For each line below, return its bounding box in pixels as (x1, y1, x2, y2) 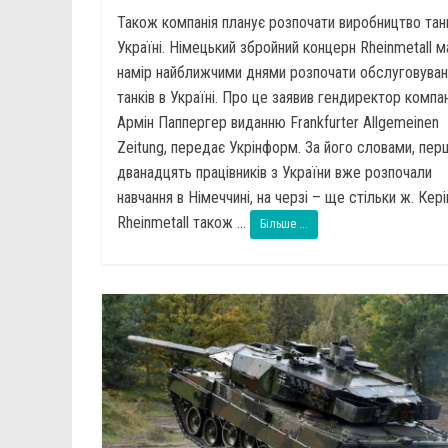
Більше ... (260, 216, 308, 231)
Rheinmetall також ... (117, 212, 250, 232)
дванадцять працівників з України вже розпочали (117, 162, 432, 182)
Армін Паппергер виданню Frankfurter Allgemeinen (117, 112, 439, 132)
